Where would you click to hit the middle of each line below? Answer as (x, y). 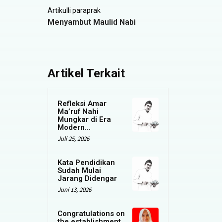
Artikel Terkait (86, 74)
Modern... (74, 128)
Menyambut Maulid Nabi (92, 22)
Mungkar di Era (84, 120)
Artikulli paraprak (74, 11)
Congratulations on (91, 214)
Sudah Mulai (79, 171)
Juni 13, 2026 (74, 190)
